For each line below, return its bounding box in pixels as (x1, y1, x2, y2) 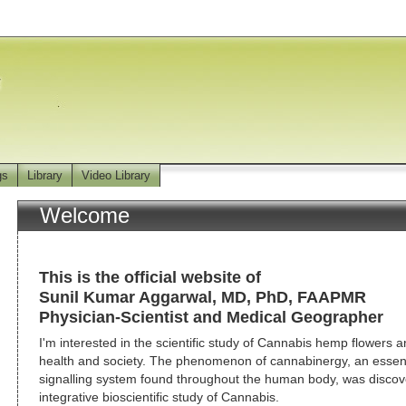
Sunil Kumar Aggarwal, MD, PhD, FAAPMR (39, 286, 366, 306)
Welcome (40, 203, 130, 227)
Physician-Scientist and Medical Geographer (39, 306, 383, 326)
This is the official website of (39, 266, 261, 286)
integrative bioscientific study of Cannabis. (39, 390, 279, 404)
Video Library (81, 169, 150, 182)
